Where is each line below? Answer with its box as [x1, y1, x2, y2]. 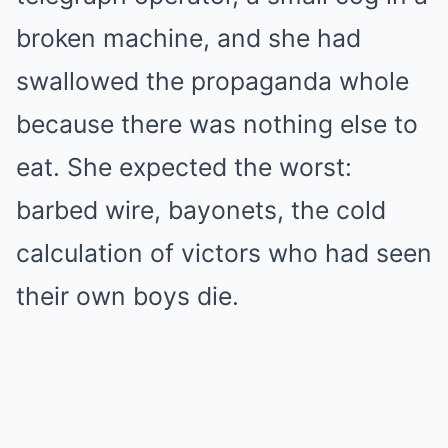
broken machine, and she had [16, 22, 361, 53]
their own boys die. [16, 280, 239, 311]
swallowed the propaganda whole [16, 65, 409, 96]
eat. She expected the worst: [16, 151, 352, 182]
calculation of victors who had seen [16, 237, 432, 268]
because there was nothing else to [16, 108, 418, 139]
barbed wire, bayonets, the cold [16, 194, 386, 225]
